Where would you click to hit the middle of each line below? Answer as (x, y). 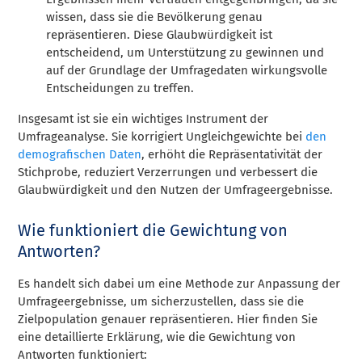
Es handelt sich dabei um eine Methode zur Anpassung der (179, 283)
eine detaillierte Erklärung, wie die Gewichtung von (157, 337)
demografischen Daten (80, 154)
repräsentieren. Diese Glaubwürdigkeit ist (160, 34)
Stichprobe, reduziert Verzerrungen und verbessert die (168, 172)
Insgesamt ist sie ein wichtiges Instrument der (143, 118)
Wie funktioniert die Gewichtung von (153, 230)
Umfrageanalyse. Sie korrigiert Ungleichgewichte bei (162, 136)
